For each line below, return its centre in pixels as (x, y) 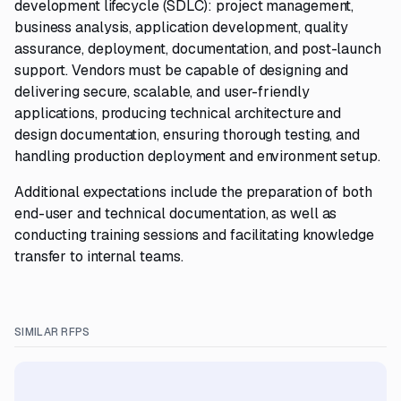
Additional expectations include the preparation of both (193, 192)
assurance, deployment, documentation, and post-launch (198, 49)
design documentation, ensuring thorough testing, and (188, 135)
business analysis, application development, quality (182, 27)
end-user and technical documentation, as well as (176, 213)
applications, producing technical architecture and (178, 113)
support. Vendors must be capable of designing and (182, 70)
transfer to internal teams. (99, 256)
